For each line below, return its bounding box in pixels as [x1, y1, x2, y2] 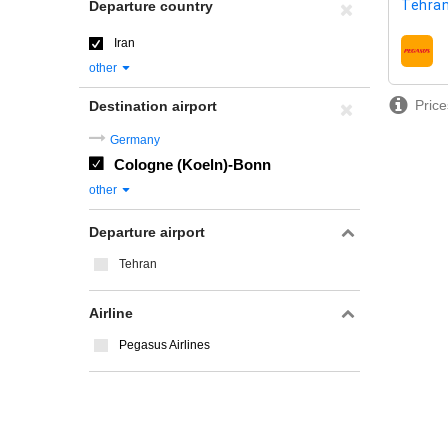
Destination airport [89, 98, 217, 114]
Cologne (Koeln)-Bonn [114, 156, 271, 173]
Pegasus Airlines [119, 338, 210, 352]
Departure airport [89, 224, 205, 240]
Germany [110, 133, 160, 147]
